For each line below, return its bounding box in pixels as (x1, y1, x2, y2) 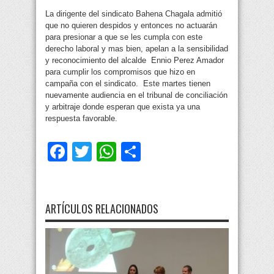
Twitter (92, 141, 150, 163)
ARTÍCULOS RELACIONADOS (45, 201, 158, 217)
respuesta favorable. (45, 114, 117, 124)
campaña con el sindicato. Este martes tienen (45, 79, 210, 89)
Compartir (141, 141, 228, 163)
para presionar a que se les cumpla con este (45, 32, 202, 42)
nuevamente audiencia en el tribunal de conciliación (45, 91, 228, 100)
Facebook (67, 141, 154, 163)
